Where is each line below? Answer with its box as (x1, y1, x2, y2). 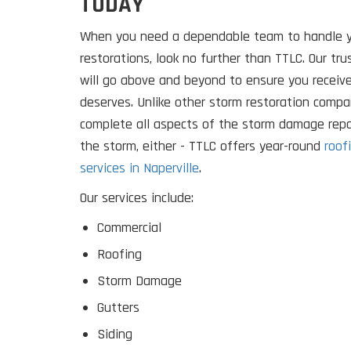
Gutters (97, 299, 139, 317)
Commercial (97, 219, 161, 237)
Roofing (97, 245, 142, 264)
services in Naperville (80, 159, 199, 178)
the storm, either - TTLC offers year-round (80, 137, 324, 156)
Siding (97, 325, 132, 344)
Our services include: (80, 189, 197, 208)
